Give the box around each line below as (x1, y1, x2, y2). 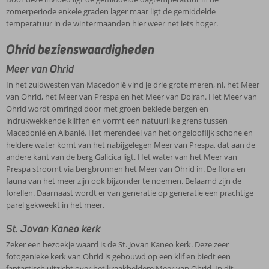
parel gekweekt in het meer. (6, 199, 104, 210)
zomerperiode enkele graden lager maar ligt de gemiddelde (6, 6, 216, 17)
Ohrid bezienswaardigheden (6, 41, 154, 58)
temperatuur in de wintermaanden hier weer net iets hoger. (6, 18, 218, 29)
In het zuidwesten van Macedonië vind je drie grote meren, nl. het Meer (6, 79, 259, 90)
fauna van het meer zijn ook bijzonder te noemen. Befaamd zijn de (6, 175, 241, 186)
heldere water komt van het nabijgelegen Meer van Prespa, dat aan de (6, 139, 255, 150)
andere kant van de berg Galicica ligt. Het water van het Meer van (6, 151, 237, 162)
